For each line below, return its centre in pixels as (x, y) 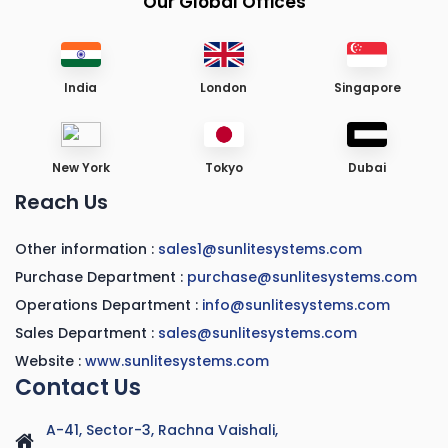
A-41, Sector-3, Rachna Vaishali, (162, 430)
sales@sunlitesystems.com (257, 333)
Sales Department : (86, 333)
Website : (50, 361)
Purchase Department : (101, 277)
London (224, 88)
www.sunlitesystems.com (177, 361)
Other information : (86, 249)
